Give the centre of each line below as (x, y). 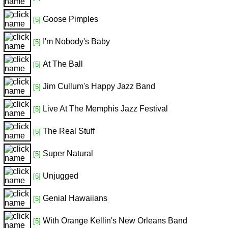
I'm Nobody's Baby (76, 41)
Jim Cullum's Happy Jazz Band (99, 86)
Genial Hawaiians (75, 198)
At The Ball (63, 64)
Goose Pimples (70, 19)
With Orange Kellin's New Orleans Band (115, 221)
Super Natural (68, 153)
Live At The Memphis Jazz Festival (105, 109)
